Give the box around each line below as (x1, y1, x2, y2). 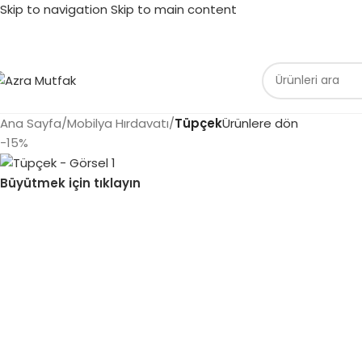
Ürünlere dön (222, 115, 298, 132)
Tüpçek (175, 115, 222, 132)
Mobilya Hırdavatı (67, 115, 169, 132)
